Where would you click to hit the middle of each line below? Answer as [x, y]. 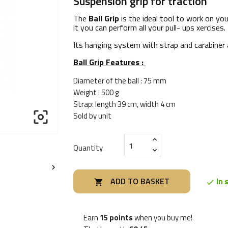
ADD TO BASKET [140, 181]
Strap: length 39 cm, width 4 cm [125, 104]
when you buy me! [163, 218]
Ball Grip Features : [109, 62]
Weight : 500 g [97, 92]
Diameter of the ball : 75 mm [120, 81]
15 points [116, 218]
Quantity [88, 148]
